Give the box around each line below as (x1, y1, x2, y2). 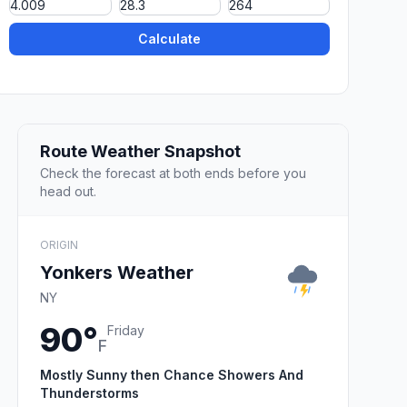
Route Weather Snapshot (40, 141, 241, 161)
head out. (40, 183, 96, 199)
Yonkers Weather (40, 261, 194, 283)
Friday (107, 322, 144, 338)
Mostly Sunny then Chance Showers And (40, 366, 303, 382)
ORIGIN (40, 237, 78, 252)
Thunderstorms (40, 384, 139, 401)
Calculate (138, 31, 202, 47)
